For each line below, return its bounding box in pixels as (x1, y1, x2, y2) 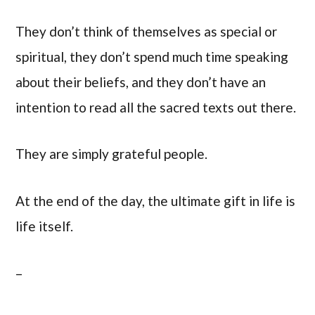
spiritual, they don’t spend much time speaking (15, 48, 289, 65)
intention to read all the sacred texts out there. (15, 98, 297, 115)
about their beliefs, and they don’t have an (15, 73, 266, 90)
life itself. (15, 218, 74, 235)
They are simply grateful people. (15, 146, 208, 162)
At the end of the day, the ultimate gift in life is (15, 193, 296, 210)
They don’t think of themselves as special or (15, 22, 278, 39)
